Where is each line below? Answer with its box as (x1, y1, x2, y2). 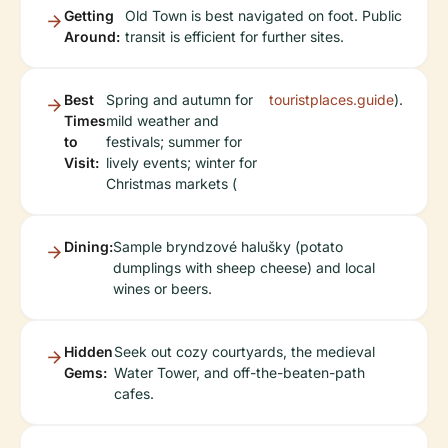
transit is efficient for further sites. (125, 28, 345, 46)
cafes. (113, 385, 154, 403)
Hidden (64, 343, 113, 361)
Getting (64, 7, 114, 25)
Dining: (64, 238, 113, 256)
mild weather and (106, 112, 219, 130)
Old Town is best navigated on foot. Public (125, 7, 403, 25)
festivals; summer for (106, 133, 242, 151)
